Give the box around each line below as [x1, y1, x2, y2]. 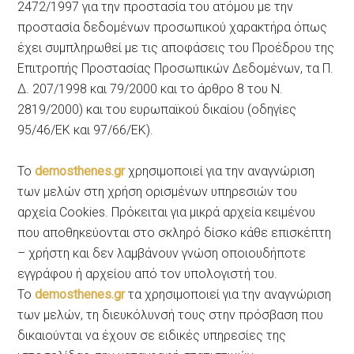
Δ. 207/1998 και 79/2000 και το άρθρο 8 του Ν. [17, 81, 284, 96]
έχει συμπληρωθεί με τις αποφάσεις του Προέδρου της [17, 40, 335, 55]
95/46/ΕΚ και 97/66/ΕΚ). [17, 122, 154, 137]
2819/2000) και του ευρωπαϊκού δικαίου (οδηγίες [17, 101, 297, 117]
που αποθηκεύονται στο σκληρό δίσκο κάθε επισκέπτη [17, 224, 332, 240]
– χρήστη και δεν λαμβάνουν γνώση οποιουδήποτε [17, 245, 307, 261]
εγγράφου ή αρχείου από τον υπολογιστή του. [17, 265, 278, 281]
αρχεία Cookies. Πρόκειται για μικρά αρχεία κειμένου [17, 204, 316, 220]
